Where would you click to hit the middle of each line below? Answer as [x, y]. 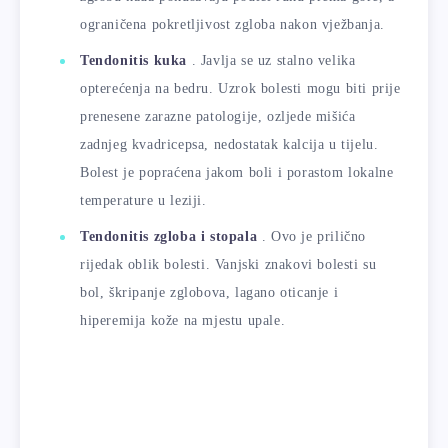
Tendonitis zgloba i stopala [169, 237]
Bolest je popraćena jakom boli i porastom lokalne [237, 173]
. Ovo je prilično [312, 237]
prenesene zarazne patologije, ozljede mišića [218, 117]
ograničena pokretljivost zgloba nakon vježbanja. [232, 25]
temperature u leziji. [143, 201]
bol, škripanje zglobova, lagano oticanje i [209, 293]
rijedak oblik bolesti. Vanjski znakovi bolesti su [228, 265]
